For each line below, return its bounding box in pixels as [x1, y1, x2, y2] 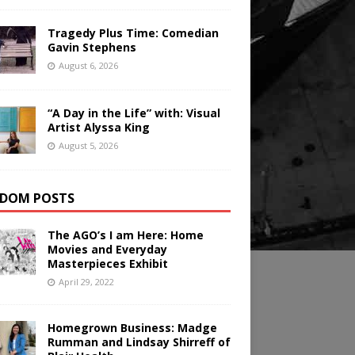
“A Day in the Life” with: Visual [47, 105, 220, 121]
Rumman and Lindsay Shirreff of [47, 334, 231, 350]
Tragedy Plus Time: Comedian [47, 25, 219, 41]
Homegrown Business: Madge [47, 320, 217, 336]
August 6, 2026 [58, 59, 118, 72]
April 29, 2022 [58, 276, 114, 288]
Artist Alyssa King [47, 120, 150, 136]
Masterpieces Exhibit [47, 256, 168, 272]
